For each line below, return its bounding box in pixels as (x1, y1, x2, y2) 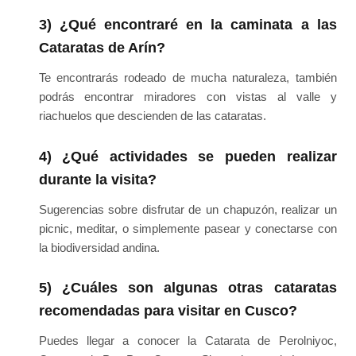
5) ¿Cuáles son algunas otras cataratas (38, 279, 337, 296)
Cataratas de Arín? (38, 40, 165, 56)
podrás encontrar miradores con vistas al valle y (38, 90, 337, 104)
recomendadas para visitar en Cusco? (38, 302, 297, 319)
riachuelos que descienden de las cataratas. (38, 109, 266, 123)
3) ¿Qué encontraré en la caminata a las (38, 17, 337, 33)
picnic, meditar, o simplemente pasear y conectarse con (38, 221, 337, 235)
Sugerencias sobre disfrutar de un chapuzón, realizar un (38, 202, 337, 216)
